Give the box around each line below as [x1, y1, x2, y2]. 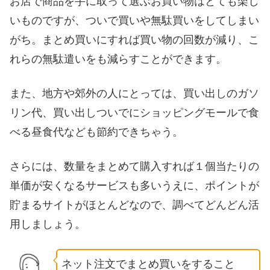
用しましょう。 [10, 218, 86, 231]
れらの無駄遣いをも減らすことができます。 [10, 52, 227, 65]
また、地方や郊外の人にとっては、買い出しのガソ [10, 87, 259, 99]
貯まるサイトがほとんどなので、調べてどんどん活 [10, 199, 259, 212]
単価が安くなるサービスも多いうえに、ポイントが [10, 180, 259, 192]
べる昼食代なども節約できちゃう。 [10, 125, 183, 138]
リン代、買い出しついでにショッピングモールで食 [10, 106, 259, 119]
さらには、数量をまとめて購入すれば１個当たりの [10, 160, 259, 173]
